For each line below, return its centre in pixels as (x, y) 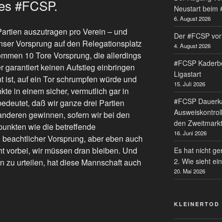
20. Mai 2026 (189, 171)
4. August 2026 (192, 45)
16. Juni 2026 (190, 133)
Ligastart (187, 74)
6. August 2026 (192, 18)
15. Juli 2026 (189, 83)
